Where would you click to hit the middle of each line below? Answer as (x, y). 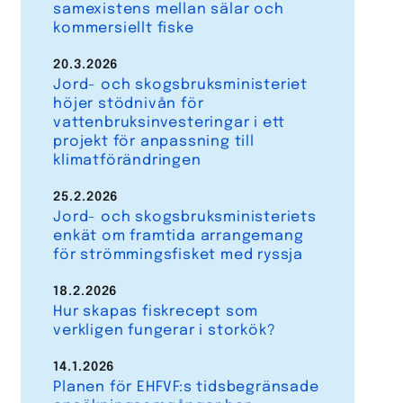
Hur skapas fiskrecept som (156, 312)
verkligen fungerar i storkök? (165, 331)
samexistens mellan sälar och (169, 10)
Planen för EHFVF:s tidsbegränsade (186, 388)
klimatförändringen (127, 161)
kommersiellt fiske (124, 29)
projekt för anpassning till (154, 142)
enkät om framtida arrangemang (179, 237)
